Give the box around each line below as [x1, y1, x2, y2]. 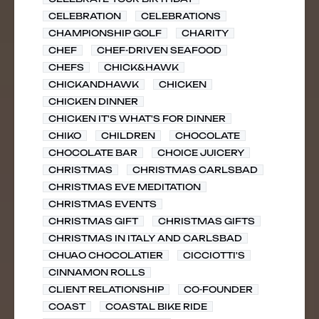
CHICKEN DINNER [48, 96, 138, 107]
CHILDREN [101, 130, 155, 141]
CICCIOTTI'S [183, 250, 245, 261]
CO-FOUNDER [184, 284, 253, 295]
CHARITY [182, 28, 229, 38]
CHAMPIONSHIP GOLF [48, 28, 162, 38]
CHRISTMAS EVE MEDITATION [48, 182, 201, 192]
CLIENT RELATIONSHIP [48, 284, 164, 295]
